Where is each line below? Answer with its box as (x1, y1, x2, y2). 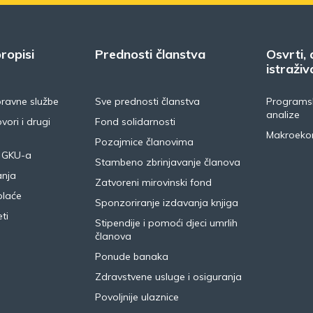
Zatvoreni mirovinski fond (94, 176, 212, 189)
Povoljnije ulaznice (94, 291, 179, 303)
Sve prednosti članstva (94, 95, 200, 108)
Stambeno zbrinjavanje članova (94, 156, 240, 168)
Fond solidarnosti (94, 115, 175, 128)
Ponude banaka (94, 250, 168, 263)
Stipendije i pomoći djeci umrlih (94, 217, 238, 229)
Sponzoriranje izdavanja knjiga (94, 196, 238, 209)
